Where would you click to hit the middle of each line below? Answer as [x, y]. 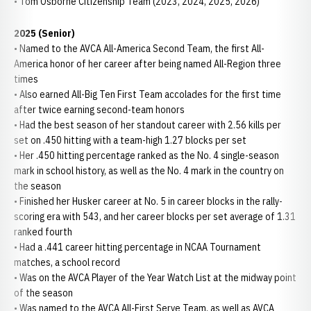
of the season [43, 293]
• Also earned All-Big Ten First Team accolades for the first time [148, 94]
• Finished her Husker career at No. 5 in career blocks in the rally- [148, 201]
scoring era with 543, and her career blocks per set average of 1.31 [155, 217]
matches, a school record [67, 262]
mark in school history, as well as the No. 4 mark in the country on [149, 171]
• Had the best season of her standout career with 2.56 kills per [148, 125]
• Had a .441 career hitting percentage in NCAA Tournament [137, 247]
